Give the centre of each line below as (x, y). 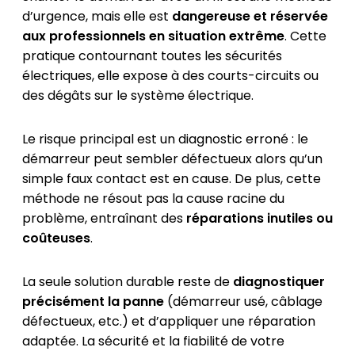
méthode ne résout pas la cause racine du (153, 199)
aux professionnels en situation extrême (153, 36)
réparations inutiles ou (259, 219)
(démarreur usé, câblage (243, 302)
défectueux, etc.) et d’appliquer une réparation (168, 322)
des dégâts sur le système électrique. (137, 96)
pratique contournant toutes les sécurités (152, 56)
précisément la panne (93, 302)
